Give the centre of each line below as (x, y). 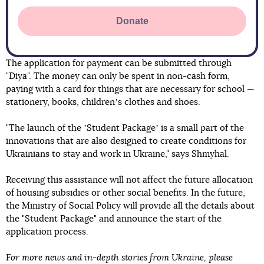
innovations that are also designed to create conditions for (126, 141)
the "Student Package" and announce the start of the (114, 219)
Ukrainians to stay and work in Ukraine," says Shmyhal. (118, 154)
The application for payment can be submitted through (119, 64)
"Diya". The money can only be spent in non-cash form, (118, 77)
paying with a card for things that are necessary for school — (130, 90)
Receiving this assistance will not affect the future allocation (129, 180)
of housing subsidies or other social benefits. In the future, (126, 193)
